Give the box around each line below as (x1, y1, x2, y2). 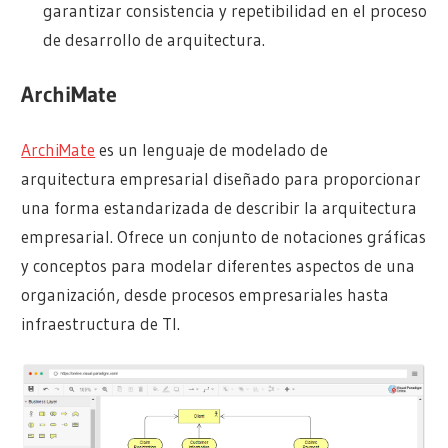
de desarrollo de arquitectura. (42, 29, 265, 51)
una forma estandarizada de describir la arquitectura (21, 197, 418, 219)
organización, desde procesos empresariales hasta (21, 284, 390, 306)
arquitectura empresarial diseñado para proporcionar (21, 168, 422, 190)
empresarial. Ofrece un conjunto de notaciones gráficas (21, 226, 427, 248)
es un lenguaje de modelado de (95, 139, 329, 161)
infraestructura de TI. (21, 313, 181, 335)
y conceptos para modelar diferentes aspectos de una (21, 255, 416, 277)
